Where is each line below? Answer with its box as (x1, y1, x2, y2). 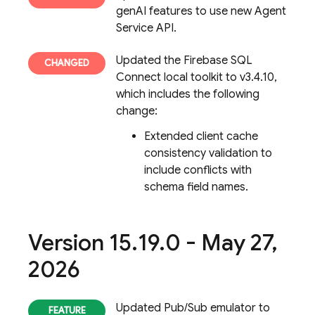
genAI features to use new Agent (116, 4, 286, 18)
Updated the (116, 53, 184, 67)
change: (116, 104, 157, 118)
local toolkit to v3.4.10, (161, 70, 277, 84)
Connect (116, 70, 161, 84)
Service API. (116, 21, 176, 35)
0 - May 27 (165, 229, 271, 257)
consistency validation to (144, 146, 272, 160)
